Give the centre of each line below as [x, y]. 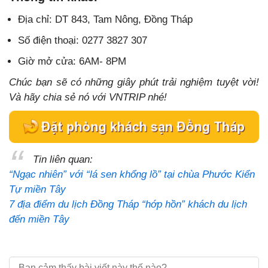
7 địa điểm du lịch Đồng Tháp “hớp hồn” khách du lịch [128, 204]
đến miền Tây [39, 219]
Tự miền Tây [37, 189]
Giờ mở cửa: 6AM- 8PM [72, 61]
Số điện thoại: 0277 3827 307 [83, 40]
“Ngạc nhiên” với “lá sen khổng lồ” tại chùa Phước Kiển [132, 174]
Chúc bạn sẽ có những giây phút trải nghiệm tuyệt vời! [134, 82]
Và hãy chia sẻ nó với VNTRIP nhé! [88, 97]
